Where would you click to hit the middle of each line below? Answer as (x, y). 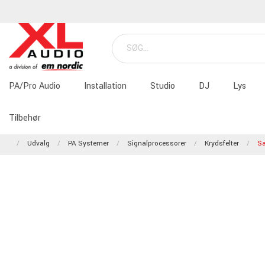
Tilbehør (25, 118)
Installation (105, 86)
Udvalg (38, 143)
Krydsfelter (222, 143)
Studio (163, 86)
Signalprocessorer (157, 143)
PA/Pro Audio (35, 86)
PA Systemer (88, 143)
